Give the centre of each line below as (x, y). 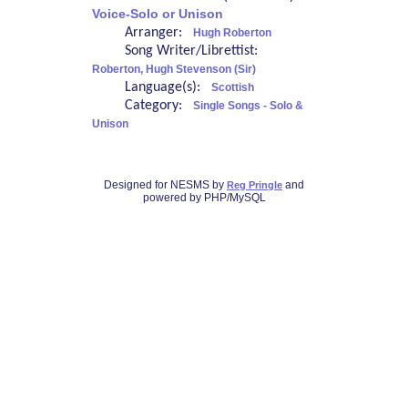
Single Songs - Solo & (248, 106)
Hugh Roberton (232, 33)
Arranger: (158, 33)
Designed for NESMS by (165, 185)
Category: (158, 106)
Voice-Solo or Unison (157, 15)
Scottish (232, 88)
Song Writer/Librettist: (194, 51)
